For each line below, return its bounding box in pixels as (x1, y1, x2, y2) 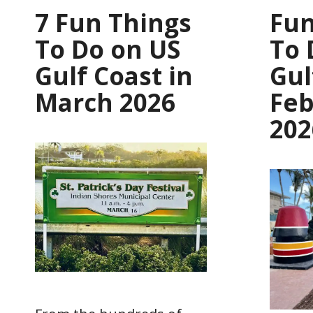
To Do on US (35, 33, 180, 66)
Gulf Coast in (35, 59, 193, 93)
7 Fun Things (35, 6, 191, 40)
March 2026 (35, 86, 175, 119)
